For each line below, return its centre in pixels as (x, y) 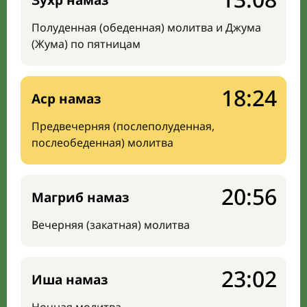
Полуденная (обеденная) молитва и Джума (146, 27)
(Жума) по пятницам (86, 44)
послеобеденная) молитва (102, 143)
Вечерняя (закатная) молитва (111, 225)
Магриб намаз (81, 197)
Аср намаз (66, 99)
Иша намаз (70, 280)
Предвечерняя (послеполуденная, (123, 126)
